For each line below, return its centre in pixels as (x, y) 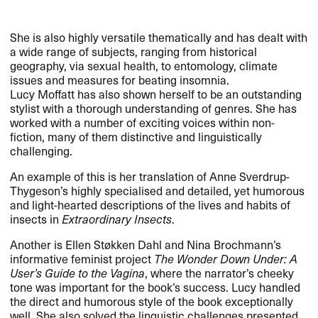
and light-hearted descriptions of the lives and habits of (150, 204)
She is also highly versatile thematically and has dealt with (159, 37)
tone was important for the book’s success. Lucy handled (155, 286)
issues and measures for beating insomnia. (120, 79)
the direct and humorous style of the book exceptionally (152, 301)
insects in (36, 218)
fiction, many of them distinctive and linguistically (136, 136)
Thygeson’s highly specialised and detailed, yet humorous (158, 190)
